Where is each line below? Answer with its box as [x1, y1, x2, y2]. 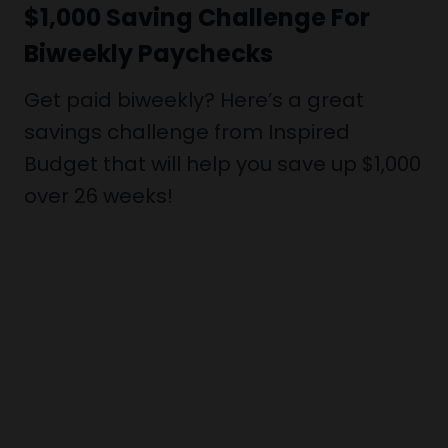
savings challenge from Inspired [24, 118, 350, 146]
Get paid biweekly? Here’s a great [24, 86, 364, 114]
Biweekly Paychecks [24, 37, 273, 70]
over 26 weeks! [24, 182, 173, 210]
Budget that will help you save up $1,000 [24, 150, 421, 178]
